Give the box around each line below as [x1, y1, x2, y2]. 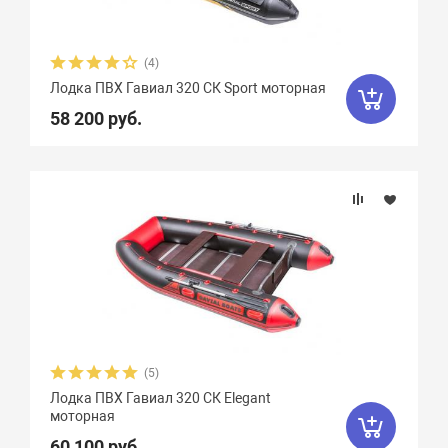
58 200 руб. [50, 108, 143, 129]
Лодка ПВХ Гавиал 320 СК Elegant [50, 390, 272, 406]
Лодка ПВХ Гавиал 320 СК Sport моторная [50, 80, 327, 96]
